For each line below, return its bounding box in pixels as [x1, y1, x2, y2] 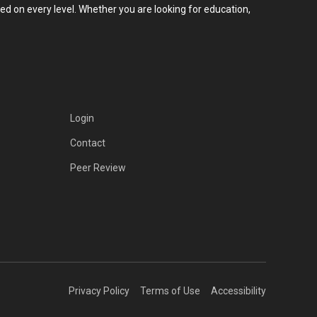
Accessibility [211, 285, 266, 296]
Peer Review [69, 161, 126, 173]
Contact [69, 137, 105, 149]
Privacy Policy [69, 285, 129, 296]
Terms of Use [140, 285, 200, 296]
